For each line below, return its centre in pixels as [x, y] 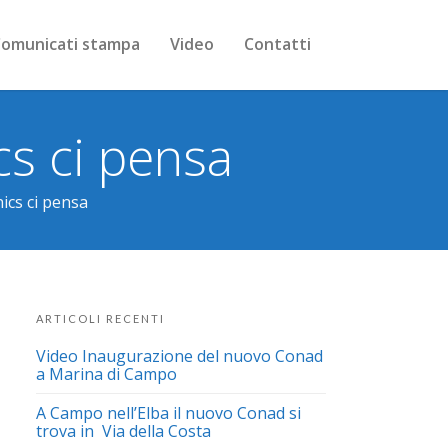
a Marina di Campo [106, 374]
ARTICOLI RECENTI [100, 318]
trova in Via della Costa [123, 431]
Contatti [277, 44]
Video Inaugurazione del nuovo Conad [179, 356]
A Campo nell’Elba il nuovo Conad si [168, 413]
